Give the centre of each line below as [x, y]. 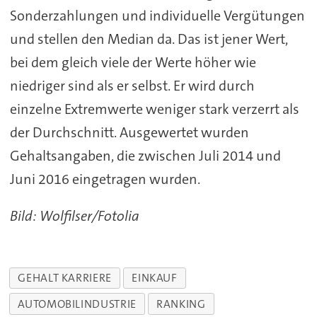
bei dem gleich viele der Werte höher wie [133, 62]
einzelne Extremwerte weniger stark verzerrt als [154, 109]
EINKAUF [155, 278]
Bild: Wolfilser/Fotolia [74, 216]
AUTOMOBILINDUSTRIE [77, 304]
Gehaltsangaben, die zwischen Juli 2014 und [145, 155]
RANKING [181, 304]
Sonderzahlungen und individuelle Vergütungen [157, 15]
